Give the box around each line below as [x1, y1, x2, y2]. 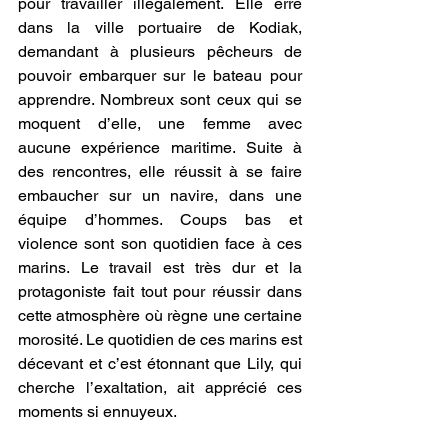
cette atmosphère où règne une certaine [18, 305, 302, 325]
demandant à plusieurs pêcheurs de [18, 41, 302, 61]
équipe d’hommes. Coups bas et [18, 209, 302, 229]
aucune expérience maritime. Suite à [18, 137, 302, 157]
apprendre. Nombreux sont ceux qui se [18, 89, 302, 109]
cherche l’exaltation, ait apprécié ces [18, 377, 302, 397]
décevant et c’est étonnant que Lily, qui [18, 353, 302, 373]
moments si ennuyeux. [18, 401, 177, 421]
